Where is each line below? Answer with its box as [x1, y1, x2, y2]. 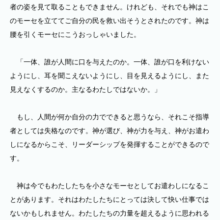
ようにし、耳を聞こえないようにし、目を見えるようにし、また [10, 72, 209, 80]
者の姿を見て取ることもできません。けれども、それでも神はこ [10, 3, 209, 11]
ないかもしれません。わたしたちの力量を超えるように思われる [10, 209, 209, 217]
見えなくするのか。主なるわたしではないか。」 [10, 85, 161, 93]
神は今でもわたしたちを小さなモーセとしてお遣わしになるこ [10, 182, 209, 190]
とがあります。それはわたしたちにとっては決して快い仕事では [10, 195, 209, 203]
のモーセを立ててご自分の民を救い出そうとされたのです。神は [10, 17, 209, 25]
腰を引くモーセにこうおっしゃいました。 [10, 30, 140, 38]
